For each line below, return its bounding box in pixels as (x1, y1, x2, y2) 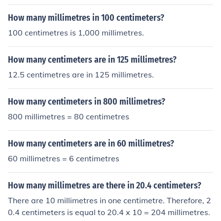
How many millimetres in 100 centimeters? (8, 12, 164, 23)
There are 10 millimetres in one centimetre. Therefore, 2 (8, 195, 211, 205)
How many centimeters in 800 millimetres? (8, 96, 165, 107)
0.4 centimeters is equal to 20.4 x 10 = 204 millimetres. (8, 207, 210, 217)
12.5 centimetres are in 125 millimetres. (8, 70, 154, 79)
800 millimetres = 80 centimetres (8, 111, 129, 121)
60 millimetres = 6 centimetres (8, 153, 119, 163)
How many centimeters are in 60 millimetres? (8, 138, 174, 149)
